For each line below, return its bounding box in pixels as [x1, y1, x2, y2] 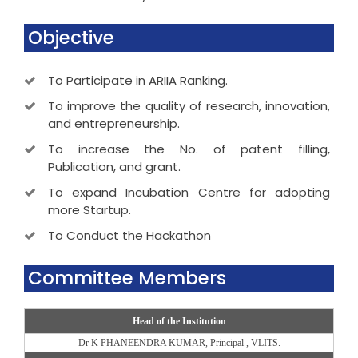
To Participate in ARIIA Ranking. [48, 71, 228, 89]
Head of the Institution [132, 315, 226, 327]
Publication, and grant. [48, 157, 181, 175]
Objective [28, 24, 114, 50]
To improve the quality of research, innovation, [48, 97, 330, 114]
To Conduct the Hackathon [48, 226, 211, 244]
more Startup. [48, 201, 131, 218]
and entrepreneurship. [48, 114, 180, 132]
